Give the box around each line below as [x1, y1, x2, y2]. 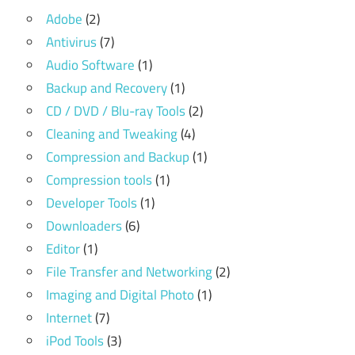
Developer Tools [46, 192, 137, 213]
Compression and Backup [46, 146, 189, 167]
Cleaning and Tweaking [46, 123, 177, 144]
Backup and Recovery [46, 77, 167, 98]
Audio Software [46, 54, 135, 75]
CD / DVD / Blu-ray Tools [46, 100, 185, 121]
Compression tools [46, 169, 152, 190]
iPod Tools [46, 330, 104, 351]
